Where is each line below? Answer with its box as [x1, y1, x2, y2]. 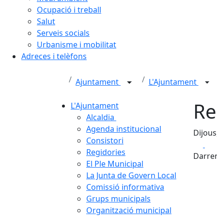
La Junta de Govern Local [86, 170, 176, 181]
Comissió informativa [86, 182, 164, 192]
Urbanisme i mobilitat [37, 39, 116, 50]
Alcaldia [86, 112, 116, 123]
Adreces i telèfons [21, 51, 87, 62]
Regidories [86, 147, 125, 157]
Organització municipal [86, 205, 171, 216]
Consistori [86, 135, 124, 146]
